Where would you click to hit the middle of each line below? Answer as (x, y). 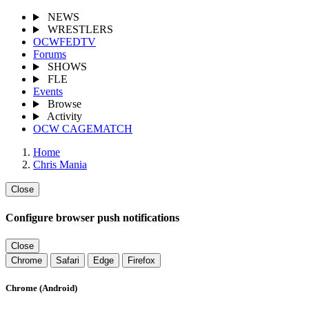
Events (48, 92)
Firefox (141, 260)
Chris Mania (60, 165)
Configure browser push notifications (92, 217)
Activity (64, 117)
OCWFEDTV (64, 42)
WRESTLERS (80, 30)
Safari (68, 260)
